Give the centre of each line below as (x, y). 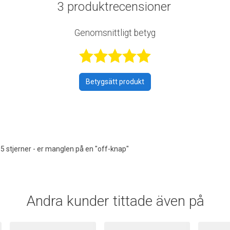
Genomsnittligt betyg (115, 33)
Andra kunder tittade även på (115, 201)
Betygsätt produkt (115, 81)
